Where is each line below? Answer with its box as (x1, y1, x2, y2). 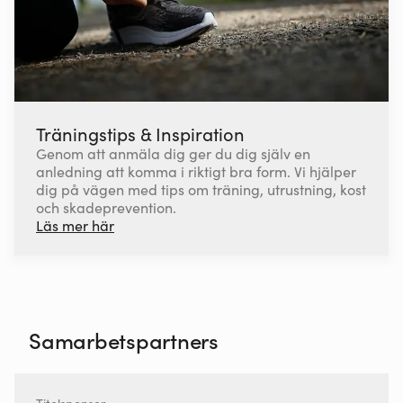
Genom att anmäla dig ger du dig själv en (36, 142, 310, 163)
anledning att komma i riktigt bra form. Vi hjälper (36, 160, 356, 181)
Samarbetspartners (29, 324, 219, 354)
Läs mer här (36, 214, 114, 235)
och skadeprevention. (36, 196, 176, 217)
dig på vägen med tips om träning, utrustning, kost (36, 178, 366, 199)
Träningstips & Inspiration (36, 120, 245, 146)
